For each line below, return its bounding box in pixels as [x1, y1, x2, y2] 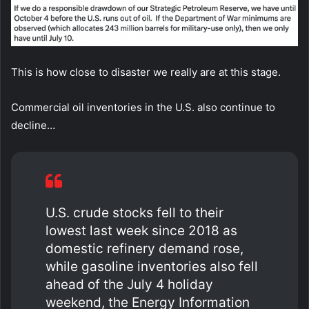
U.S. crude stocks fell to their [46, 204, 223, 221]
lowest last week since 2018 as [46, 222, 237, 239]
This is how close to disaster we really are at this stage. [11, 65, 281, 79]
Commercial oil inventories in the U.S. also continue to [11, 100, 275, 114]
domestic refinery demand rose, [46, 240, 243, 257]
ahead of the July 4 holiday [46, 276, 213, 292]
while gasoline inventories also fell [46, 258, 258, 275]
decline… [11, 118, 55, 132]
